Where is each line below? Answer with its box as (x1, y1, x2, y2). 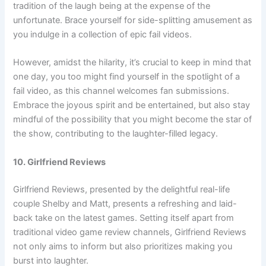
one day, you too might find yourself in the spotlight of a (13, 71, 240, 83)
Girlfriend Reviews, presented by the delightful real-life (13, 183, 230, 195)
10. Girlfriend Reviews (13, 156, 106, 167)
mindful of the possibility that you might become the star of (13, 114, 252, 125)
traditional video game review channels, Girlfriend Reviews (13, 226, 247, 237)
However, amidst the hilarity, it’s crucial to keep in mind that (13, 57, 252, 68)
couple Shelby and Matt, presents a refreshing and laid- (13, 198, 237, 209)
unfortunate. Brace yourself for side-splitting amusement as (13, 15, 253, 26)
